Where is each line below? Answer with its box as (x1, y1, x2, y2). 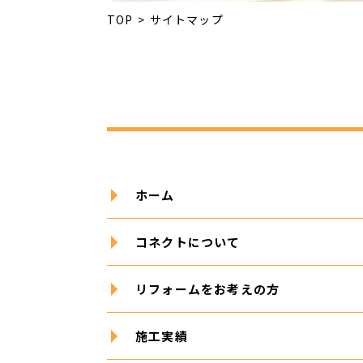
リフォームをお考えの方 (135, 280, 280, 297)
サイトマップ (149, 11, 224, 28)
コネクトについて (135, 233, 241, 250)
